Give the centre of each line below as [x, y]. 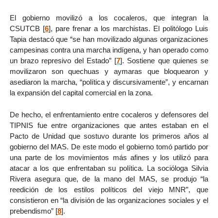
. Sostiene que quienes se [165, 60]
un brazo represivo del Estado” [61, 60]
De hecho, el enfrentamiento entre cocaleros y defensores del [109, 114]
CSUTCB [25, 28]
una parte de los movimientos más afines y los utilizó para [109, 157]
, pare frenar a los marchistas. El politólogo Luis [129, 28]
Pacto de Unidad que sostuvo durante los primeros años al [109, 136]
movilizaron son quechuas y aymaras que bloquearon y [109, 71]
